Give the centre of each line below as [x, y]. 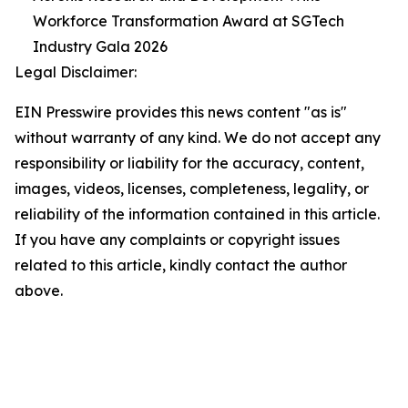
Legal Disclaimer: [76, 72]
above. [39, 291]
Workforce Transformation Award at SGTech [189, 21]
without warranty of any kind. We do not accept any [198, 138]
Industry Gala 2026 [100, 47]
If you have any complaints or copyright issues [177, 240]
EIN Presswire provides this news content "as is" [181, 112]
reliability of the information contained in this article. [197, 214]
